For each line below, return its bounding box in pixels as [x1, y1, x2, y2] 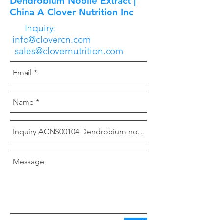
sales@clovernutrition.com [15, 45, 123, 56]
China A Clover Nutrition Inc [10, 6, 133, 18]
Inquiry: [10, 23, 83, 34]
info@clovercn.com [10, 34, 91, 45]
